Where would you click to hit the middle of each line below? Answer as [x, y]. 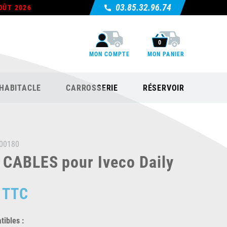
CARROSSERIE [92, 88]
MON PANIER [166, 53]
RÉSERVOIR [163, 88]
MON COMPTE [109, 53]
